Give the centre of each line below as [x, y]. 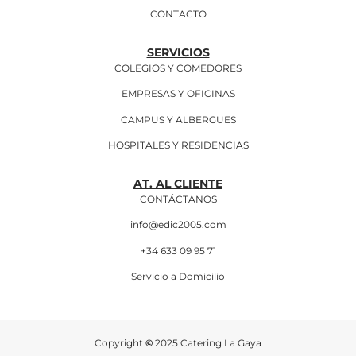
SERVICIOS [178, 53]
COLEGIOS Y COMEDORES [178, 68]
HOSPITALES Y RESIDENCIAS [178, 145]
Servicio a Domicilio [178, 276]
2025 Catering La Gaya [208, 343]
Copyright [120, 343]
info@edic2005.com [178, 225]
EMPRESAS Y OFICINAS [178, 94]
